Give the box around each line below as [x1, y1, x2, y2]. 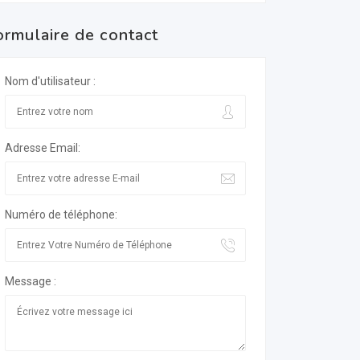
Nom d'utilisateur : [5, 75, 96, 88]
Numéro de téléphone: [5, 208, 117, 221]
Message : [5, 275, 56, 288]
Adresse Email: [5, 141, 80, 154]
